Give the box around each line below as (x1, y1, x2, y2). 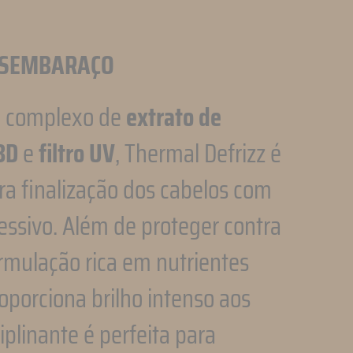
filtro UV (39, 133, 115, 173)
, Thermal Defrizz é (115, 133, 281, 173)
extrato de (126, 97, 221, 137)
